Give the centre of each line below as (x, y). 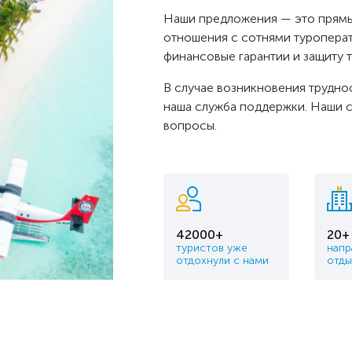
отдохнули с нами (222, 260)
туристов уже (212, 247)
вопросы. (190, 125)
